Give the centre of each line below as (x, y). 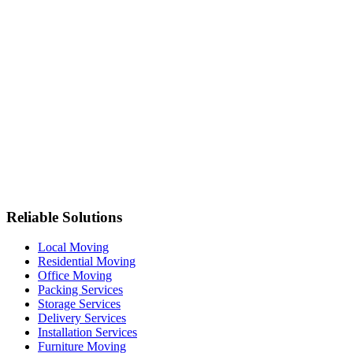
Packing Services (80, 290)
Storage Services (79, 304)
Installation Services (87, 333)
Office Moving (75, 276)
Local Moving (73, 247)
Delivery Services (82, 318)
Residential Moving (87, 262)
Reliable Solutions (64, 217)
